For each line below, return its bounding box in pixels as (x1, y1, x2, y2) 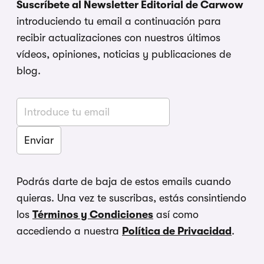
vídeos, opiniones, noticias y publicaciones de (16, 48, 231, 61)
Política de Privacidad (122, 225, 232, 237)
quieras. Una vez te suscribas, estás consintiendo (16, 192, 246, 204)
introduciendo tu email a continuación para (16, 15, 221, 28)
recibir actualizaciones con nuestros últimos (16, 32, 220, 44)
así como (153, 209, 199, 221)
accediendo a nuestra (16, 225, 122, 237)
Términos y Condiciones (32, 209, 153, 221)
